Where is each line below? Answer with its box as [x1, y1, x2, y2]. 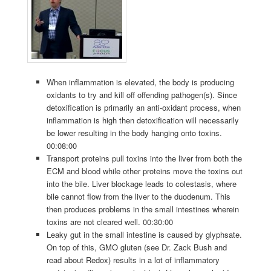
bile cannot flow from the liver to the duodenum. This [47, 191, 231, 203]
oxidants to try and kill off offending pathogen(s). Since [47, 89, 238, 101]
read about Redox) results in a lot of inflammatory [47, 254, 220, 266]
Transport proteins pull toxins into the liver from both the [47, 152, 243, 165]
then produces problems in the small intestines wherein [47, 203, 240, 215]
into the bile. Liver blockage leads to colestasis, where [47, 178, 237, 190]
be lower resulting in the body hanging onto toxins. [47, 127, 223, 139]
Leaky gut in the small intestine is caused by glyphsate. [47, 229, 243, 241]
